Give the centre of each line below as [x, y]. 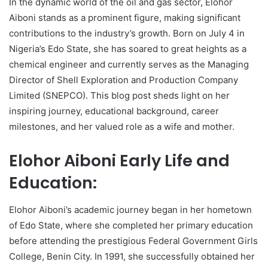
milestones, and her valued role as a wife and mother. [122, 127]
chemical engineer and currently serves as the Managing [129, 65]
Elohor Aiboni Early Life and [119, 161]
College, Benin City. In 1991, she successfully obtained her [132, 256]
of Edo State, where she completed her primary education [131, 225]
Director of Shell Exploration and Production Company [124, 80]
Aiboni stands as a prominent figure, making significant [125, 18]
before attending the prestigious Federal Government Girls [133, 240]
